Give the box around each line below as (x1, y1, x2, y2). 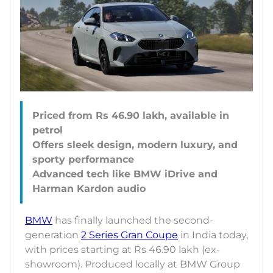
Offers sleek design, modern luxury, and (32, 139, 238, 151)
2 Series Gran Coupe (81, 229, 178, 241)
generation (25, 229, 81, 241)
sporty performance (32, 154, 134, 166)
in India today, (178, 229, 248, 241)
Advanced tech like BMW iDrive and (32, 168, 218, 180)
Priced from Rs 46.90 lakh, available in (32, 110, 229, 122)
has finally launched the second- (52, 214, 213, 227)
